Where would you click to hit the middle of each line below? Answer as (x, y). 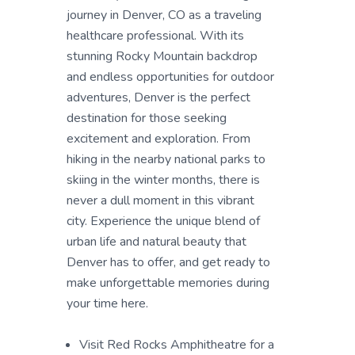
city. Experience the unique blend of (163, 221)
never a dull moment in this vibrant (160, 200)
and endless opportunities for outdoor (170, 77)
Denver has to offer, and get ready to (168, 262)
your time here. (107, 303)
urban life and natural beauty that (157, 242)
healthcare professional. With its (155, 36)
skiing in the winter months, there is (163, 180)
